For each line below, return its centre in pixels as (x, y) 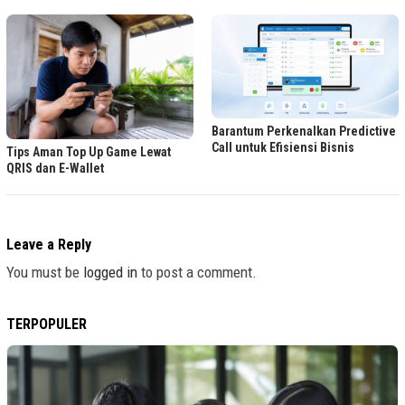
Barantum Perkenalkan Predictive (304, 132)
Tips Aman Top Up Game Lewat (89, 151)
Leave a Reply (49, 244)
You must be (45, 272)
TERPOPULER (47, 324)
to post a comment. (197, 272)
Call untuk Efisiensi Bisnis (283, 148)
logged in (110, 272)
